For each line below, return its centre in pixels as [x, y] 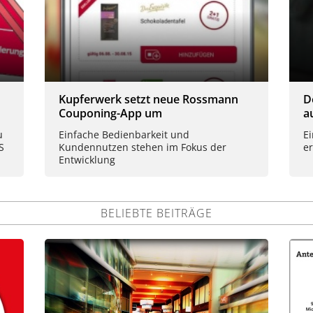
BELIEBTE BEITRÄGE [156, 213]
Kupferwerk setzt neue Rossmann [148, 99]
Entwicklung [87, 160]
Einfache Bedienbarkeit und [124, 135]
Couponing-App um [110, 113]
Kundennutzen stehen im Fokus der [143, 147]
